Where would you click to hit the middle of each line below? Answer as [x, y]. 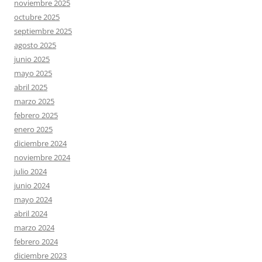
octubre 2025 [37, 17]
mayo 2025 [33, 73]
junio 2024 [32, 185]
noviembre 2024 [42, 157]
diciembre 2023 [40, 255]
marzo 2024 [34, 227]
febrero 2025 [36, 115]
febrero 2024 [36, 241]
